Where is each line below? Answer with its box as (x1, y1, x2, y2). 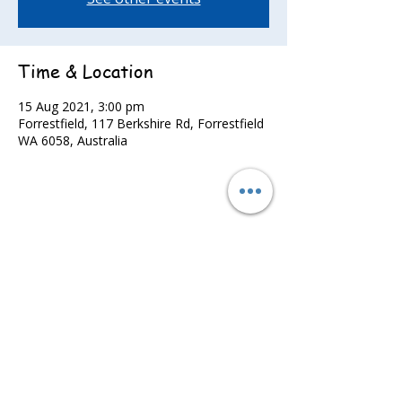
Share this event (18, 227, 160, 251)
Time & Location (18, 59, 153, 83)
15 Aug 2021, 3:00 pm (18, 98, 144, 115)
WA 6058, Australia (18, 132, 127, 149)
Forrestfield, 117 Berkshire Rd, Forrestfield (18, 115, 264, 132)
